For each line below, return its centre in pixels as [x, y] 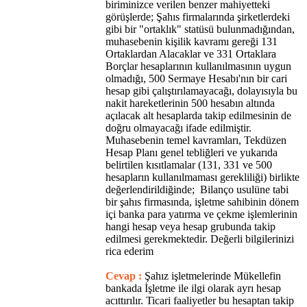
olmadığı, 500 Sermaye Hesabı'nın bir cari [196, 78]
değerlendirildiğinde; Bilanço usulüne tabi [197, 189]
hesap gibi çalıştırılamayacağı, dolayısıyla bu [201, 90]
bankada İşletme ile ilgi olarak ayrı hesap [193, 288]
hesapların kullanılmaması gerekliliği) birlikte [202, 177]
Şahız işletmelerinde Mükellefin [213, 275]
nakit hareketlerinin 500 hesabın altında [190, 103]
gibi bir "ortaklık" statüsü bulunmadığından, [200, 29]
